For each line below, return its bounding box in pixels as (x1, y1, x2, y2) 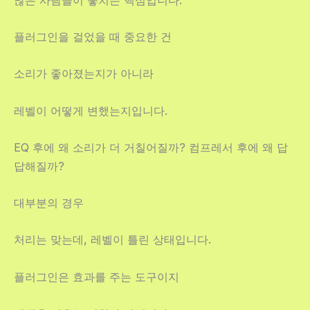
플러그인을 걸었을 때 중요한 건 (14, 30, 172, 44)
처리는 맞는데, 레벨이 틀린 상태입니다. (14, 232, 211, 247)
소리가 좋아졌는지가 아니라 (14, 66, 154, 81)
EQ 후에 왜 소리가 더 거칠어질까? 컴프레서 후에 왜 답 (14, 140, 288, 154)
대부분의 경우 (14, 196, 84, 210)
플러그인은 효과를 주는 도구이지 (14, 269, 179, 284)
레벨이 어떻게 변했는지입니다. (14, 103, 167, 118)
